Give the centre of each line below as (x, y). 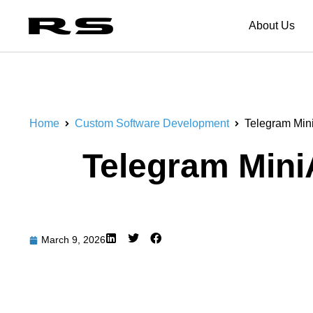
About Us (272, 26)
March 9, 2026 (73, 240)
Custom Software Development (152, 123)
